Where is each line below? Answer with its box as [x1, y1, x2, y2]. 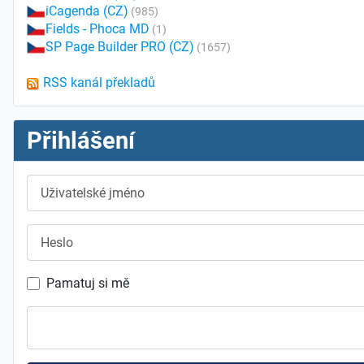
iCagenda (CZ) [45, 3, 128, 19]
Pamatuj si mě [46, 275, 129, 292]
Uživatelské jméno [26, 175, 130, 192]
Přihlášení [27, 127, 135, 155]
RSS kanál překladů [43, 75, 155, 91]
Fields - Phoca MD [45, 21, 149, 37]
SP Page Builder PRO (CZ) [45, 39, 194, 55]
